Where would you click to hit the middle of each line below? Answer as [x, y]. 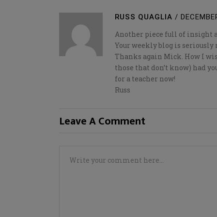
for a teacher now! [145, 78]
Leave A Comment [102, 121]
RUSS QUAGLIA [144, 17]
